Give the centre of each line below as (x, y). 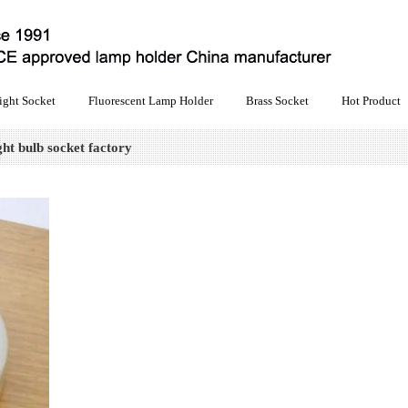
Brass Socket (277, 101)
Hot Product (371, 101)
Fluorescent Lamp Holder (151, 101)
